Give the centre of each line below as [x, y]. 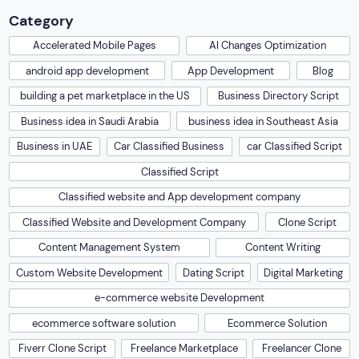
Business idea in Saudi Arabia [90, 121]
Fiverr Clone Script [62, 348]
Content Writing [283, 247]
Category [42, 21]
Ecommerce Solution [277, 323]
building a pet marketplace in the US [105, 96]
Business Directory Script [278, 96]
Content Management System [109, 247]
